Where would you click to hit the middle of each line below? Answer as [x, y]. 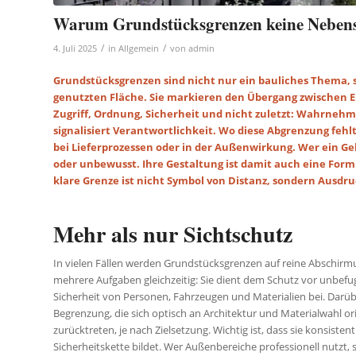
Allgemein [139, 48]
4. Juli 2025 [75, 48]
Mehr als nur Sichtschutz [173, 234]
